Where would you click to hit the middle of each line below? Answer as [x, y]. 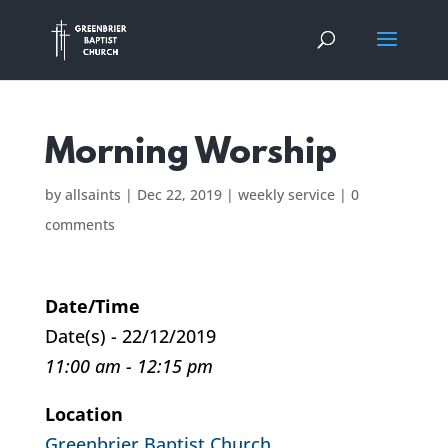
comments [79, 224]
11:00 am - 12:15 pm [128, 366]
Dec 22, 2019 [179, 194]
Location [83, 414]
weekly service [286, 194]
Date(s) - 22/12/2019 [130, 336]
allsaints [92, 194]
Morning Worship [190, 154]
